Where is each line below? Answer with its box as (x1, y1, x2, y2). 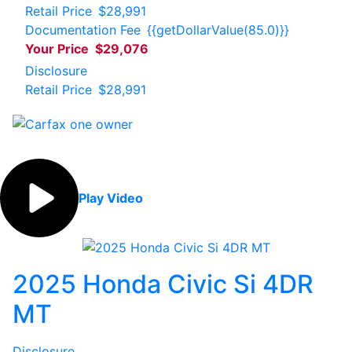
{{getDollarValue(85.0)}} (147, 21, 289, 38)
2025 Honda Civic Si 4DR (13, 269, 313, 300)
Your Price (25, 40, 89, 57)
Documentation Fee (25, 21, 141, 38)
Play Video (79, 189, 143, 206)
